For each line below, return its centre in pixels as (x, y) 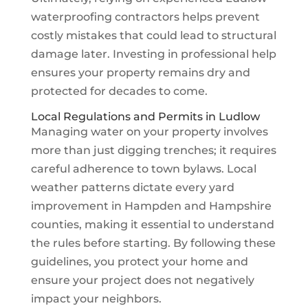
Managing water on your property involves (149, 131)
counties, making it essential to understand (152, 224)
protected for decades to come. (119, 91)
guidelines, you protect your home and (139, 261)
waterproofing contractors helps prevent (145, 16)
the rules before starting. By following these (153, 243)
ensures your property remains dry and (140, 72)
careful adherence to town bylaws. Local (143, 168)
